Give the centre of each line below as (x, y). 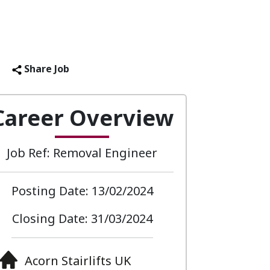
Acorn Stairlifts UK (78, 261)
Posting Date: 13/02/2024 (82, 191)
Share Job (46, 69)
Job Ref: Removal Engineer (82, 153)
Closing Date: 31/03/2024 (82, 218)
